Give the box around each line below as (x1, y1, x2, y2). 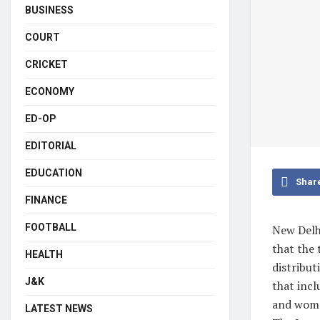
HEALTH (25, 248, 63, 260)
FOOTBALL (25, 221, 76, 233)
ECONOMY (25, 85, 74, 97)
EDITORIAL (25, 139, 76, 151)
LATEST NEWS (25, 302, 93, 314)
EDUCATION (25, 166, 82, 179)
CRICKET (25, 58, 68, 70)
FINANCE (25, 194, 67, 206)
